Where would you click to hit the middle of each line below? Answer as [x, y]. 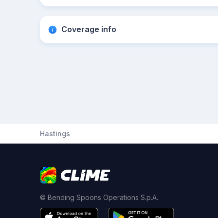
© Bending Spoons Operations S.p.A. [99, 197]
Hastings [55, 134]
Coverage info [89, 29]
